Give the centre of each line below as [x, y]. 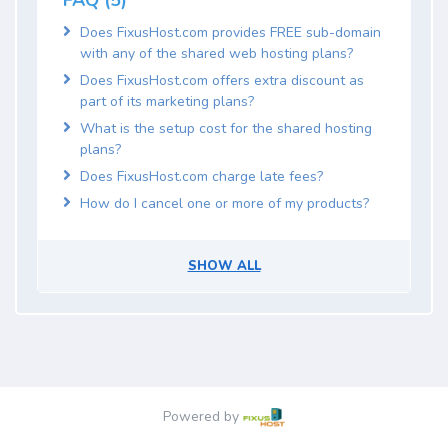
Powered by [202, 417]
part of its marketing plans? [167, 101]
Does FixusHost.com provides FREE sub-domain [230, 32]
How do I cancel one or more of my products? [224, 203]
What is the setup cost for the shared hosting [226, 128]
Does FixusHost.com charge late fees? [201, 176]
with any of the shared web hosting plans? [216, 53]
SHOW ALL [224, 266]
